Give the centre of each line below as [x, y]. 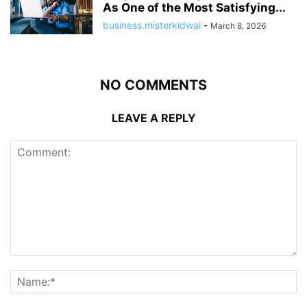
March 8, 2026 [238, 25]
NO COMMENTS [153, 85]
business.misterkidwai [152, 25]
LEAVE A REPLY [153, 118]
